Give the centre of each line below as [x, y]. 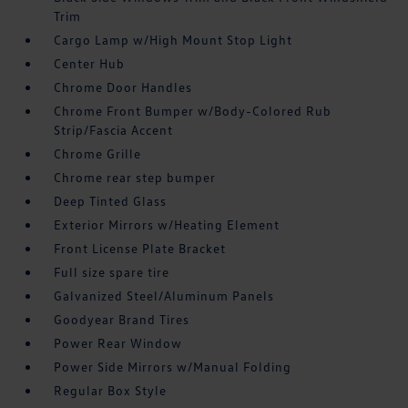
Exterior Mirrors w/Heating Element [167, 225]
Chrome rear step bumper [135, 178]
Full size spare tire [112, 272]
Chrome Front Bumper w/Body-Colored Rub [193, 111]
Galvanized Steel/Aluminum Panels [164, 296]
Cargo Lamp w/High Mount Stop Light [173, 40]
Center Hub [90, 64]
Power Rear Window [118, 343]
